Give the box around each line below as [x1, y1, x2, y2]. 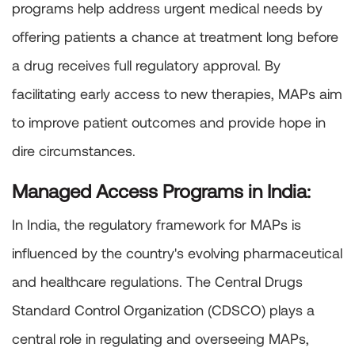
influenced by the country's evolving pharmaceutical [12, 244, 342, 262]
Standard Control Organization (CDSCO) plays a [12, 301, 315, 319]
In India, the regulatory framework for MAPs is [12, 216, 301, 234]
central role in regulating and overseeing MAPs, [12, 330, 309, 348]
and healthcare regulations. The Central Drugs [12, 273, 303, 291]
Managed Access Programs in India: [12, 179, 311, 203]
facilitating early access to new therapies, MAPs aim [12, 85, 342, 103]
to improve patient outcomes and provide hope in [12, 113, 326, 132]
